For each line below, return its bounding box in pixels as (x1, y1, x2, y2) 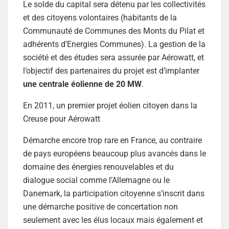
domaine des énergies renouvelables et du (23, 162, 174, 172)
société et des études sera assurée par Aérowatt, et (23, 52, 204, 62)
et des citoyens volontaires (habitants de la (23, 12, 177, 22)
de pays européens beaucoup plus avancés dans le (23, 148, 206, 158)
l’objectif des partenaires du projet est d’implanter (23, 65, 199, 76)
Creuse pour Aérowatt (23, 113, 100, 124)
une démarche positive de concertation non (23, 201, 178, 212)
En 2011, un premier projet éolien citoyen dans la (23, 100, 197, 110)
